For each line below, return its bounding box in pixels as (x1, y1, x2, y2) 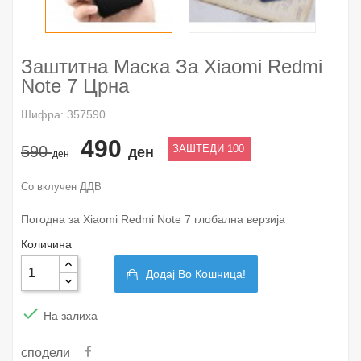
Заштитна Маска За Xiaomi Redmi (21, 55, 322, 77)
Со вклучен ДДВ (21, 180, 102, 193)
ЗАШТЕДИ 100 (172, 142, 247, 155)
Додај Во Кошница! (146, 267, 246, 280)
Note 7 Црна (21, 74, 129, 97)
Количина (21, 237, 72, 251)
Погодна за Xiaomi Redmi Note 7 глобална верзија (21, 212, 285, 226)
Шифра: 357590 (21, 107, 106, 121)
